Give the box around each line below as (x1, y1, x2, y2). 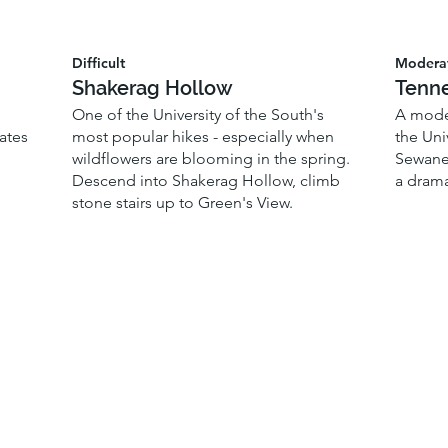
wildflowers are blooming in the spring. (71, 148, 350, 168)
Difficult (71, 53, 125, 72)
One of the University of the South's (71, 104, 324, 124)
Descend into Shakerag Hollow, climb (71, 170, 340, 190)
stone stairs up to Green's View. (71, 192, 293, 212)
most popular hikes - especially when (71, 126, 334, 146)
